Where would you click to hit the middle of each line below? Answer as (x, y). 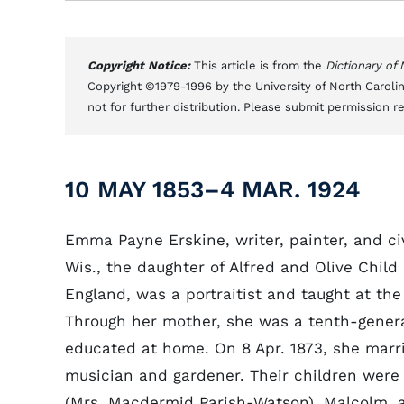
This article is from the (260, 65)
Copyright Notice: (141, 65)
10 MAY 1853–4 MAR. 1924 (212, 189)
